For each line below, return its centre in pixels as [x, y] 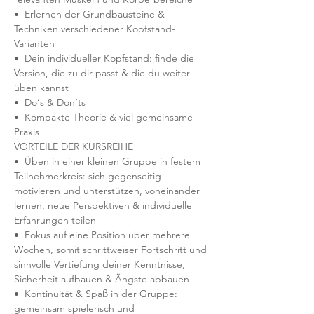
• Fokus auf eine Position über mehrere [103, 235]
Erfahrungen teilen [55, 220]
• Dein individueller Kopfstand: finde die [105, 58]
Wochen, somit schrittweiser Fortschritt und [112, 250]
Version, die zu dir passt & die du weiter [103, 73]
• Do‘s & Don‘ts [50, 102]
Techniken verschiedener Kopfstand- [95, 29]
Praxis [27, 132]
